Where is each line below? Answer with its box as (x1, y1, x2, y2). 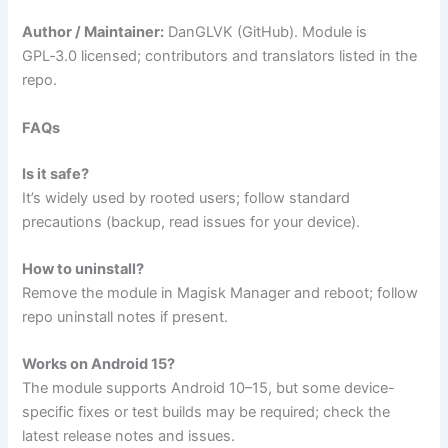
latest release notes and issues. (22, 427, 240, 446)
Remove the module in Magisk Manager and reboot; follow (22, 284, 419, 303)
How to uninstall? (22, 260, 145, 279)
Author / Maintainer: (22, 23, 165, 42)
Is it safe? (22, 164, 90, 183)
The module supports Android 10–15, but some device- (22, 379, 396, 398)
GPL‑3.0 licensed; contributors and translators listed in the (22, 47, 418, 66)
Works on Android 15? (22, 355, 176, 374)
